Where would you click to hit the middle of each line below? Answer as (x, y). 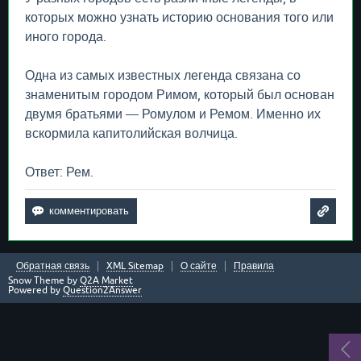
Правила (254, 266)
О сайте (199, 266)
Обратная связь (53, 266)
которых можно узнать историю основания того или (179, 17)
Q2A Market (106, 280)
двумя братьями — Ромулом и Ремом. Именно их (173, 114)
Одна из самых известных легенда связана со (163, 75)
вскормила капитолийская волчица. (131, 133)
